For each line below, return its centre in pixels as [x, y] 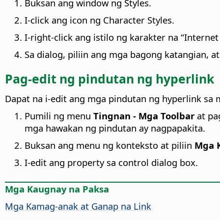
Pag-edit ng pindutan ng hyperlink [110, 79]
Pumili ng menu [58, 116]
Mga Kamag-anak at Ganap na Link [78, 206]
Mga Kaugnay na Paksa [57, 189]
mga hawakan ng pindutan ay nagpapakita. [115, 128]
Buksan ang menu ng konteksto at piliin [108, 145]
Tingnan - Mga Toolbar [143, 116]
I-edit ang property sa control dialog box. [111, 163]
